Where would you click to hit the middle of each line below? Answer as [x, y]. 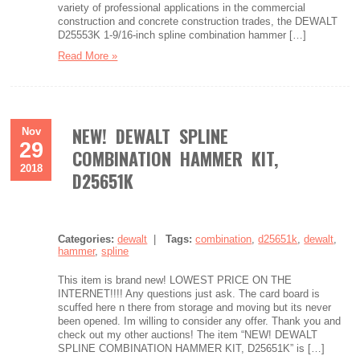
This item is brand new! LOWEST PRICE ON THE [175, 280]
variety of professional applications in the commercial [182, 8]
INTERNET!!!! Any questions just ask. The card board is [189, 294]
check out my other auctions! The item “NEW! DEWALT [188, 335]
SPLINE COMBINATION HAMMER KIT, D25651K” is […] [192, 348]
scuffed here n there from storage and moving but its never [195, 307]
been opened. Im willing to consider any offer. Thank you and [200, 321]
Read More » [88, 56]
